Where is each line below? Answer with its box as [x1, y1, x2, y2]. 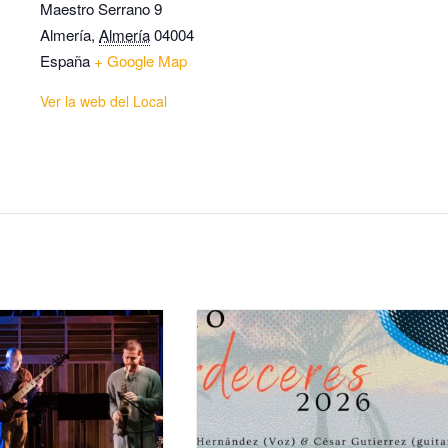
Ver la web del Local [40, 90, 167, 111]
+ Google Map [94, 49, 187, 71]
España [40, 49, 90, 71]
